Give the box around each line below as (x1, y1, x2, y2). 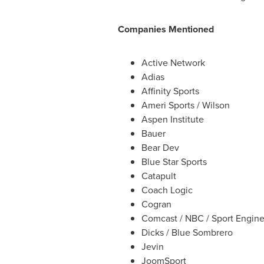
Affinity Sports (141, 84, 199, 97)
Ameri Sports (141, 98, 194, 111)
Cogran (141, 197, 171, 210)
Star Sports (162, 155, 207, 168)
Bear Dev (141, 141, 179, 154)
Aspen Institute (141, 113, 204, 126)
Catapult (141, 169, 176, 182)
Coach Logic (141, 183, 193, 196)
